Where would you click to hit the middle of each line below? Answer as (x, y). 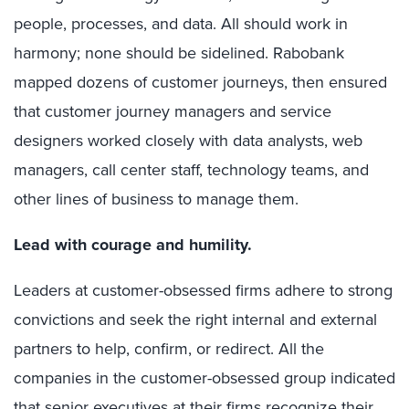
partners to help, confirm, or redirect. (144, 349)
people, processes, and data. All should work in (181, 24)
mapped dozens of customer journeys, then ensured (200, 82)
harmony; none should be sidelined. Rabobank (179, 53)
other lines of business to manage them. (156, 199)
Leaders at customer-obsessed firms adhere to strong (203, 290)
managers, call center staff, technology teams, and (191, 170)
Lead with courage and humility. (133, 245)
